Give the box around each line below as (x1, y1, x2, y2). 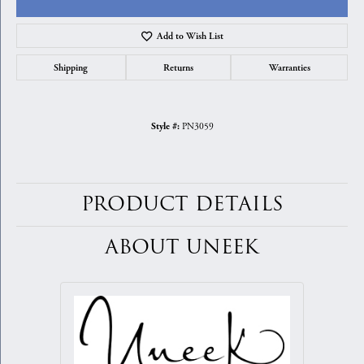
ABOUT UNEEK (105, 233, 259, 262)
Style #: (150, 121, 180, 132)
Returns (163, 62, 193, 73)
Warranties (268, 62, 310, 73)
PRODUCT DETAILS (80, 190, 284, 219)
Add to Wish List (157, 30, 224, 41)
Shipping (54, 62, 89, 73)
